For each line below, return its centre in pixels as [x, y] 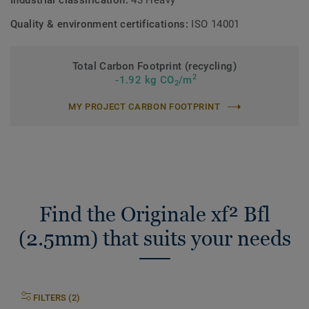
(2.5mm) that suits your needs [154, 238]
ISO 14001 [216, 24]
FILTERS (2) [57, 298]
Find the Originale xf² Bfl [154, 214]
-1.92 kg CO [143, 80]
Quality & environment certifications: [101, 24]
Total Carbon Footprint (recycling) [154, 66]
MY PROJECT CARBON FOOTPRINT [144, 107]
